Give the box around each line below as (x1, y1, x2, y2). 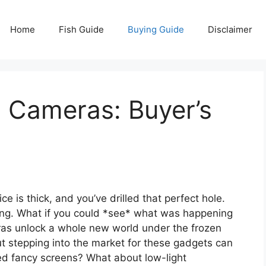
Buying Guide (128, 24, 184, 35)
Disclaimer (208, 24, 252, 35)
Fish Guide (59, 24, 104, 35)
